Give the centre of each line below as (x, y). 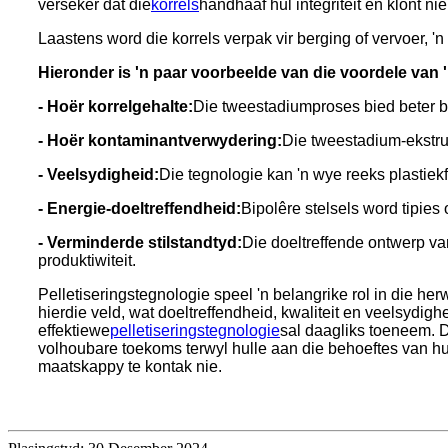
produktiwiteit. (87, 261)
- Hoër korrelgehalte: (115, 107)
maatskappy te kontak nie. (130, 367)
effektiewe (74, 331)
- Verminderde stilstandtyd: (140, 243)
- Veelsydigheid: (98, 175)
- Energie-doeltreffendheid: (139, 209)
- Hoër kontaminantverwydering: (160, 141)
